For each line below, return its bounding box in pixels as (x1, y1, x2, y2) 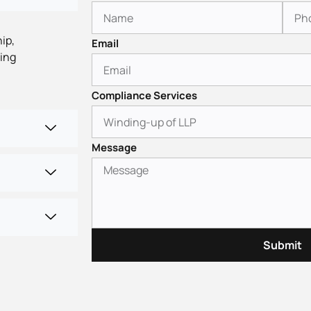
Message (92, 140, 137, 155)
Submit (263, 237, 302, 253)
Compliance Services (92, 88, 197, 103)
